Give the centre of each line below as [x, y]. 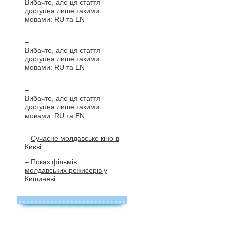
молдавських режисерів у [66, 170]
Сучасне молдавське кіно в [75, 138]
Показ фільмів [54, 162]
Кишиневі [40, 179]
